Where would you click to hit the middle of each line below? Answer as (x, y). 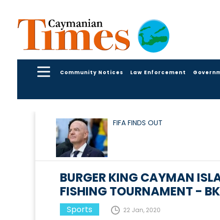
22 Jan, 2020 (142, 210)
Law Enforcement (158, 72)
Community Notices (92, 72)
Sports (80, 210)
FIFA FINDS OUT (138, 123)
